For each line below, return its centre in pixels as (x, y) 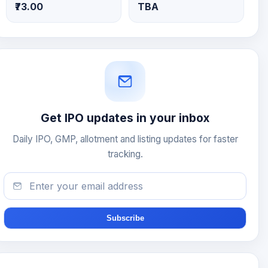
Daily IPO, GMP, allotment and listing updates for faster (125, 139)
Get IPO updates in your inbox (125, 118)
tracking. (125, 154)
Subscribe (125, 218)
